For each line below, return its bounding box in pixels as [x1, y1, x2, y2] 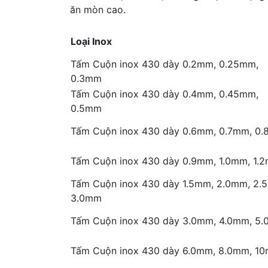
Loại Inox [71, 35, 112, 47]
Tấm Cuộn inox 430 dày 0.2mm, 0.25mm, [71, 58, 258, 70]
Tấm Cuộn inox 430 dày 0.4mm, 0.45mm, [71, 88, 258, 100]
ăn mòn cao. [70, 4, 126, 16]
